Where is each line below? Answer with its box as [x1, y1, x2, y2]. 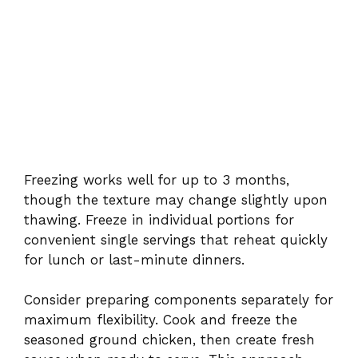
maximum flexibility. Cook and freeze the [24, 312, 297, 328]
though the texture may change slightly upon [24, 191, 328, 208]
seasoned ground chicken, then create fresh [24, 332, 315, 348]
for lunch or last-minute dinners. [24, 251, 245, 268]
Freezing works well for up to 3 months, [24, 171, 289, 188]
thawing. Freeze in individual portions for [24, 211, 294, 228]
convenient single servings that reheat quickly [24, 231, 328, 248]
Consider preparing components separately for [24, 292, 333, 308]
